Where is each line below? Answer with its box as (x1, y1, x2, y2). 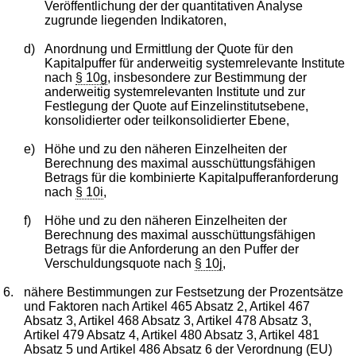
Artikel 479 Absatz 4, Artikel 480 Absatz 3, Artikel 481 (24, 327, 320, 342)
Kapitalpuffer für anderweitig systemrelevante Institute (44, 56, 345, 70)
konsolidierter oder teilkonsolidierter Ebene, (44, 113, 289, 127)
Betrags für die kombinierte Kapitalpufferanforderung (44, 170, 339, 184)
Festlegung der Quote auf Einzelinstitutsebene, (44, 99, 308, 113)
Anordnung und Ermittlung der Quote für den (44, 41, 293, 56)
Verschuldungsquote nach (44, 256, 195, 270)
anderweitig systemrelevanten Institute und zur (44, 84, 305, 99)
